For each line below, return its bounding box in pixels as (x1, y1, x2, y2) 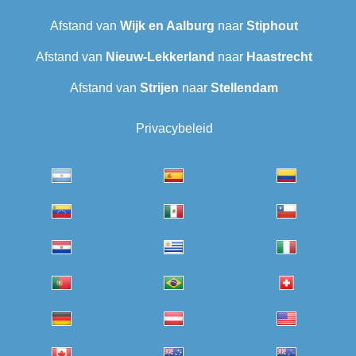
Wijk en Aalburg (120, 19, 215, 33)
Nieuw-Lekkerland (106, 50, 215, 64)
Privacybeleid (135, 122, 213, 136)
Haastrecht (246, 50, 312, 64)
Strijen (140, 81, 179, 95)
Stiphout (246, 19, 298, 33)
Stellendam (211, 81, 278, 95)
